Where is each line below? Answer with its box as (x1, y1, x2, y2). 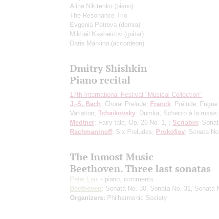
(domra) (119, 21, 140, 28)
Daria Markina (70, 39, 111, 47)
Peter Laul (70, 175, 99, 183)
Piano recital (70, 73, 131, 86)
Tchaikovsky (98, 109, 135, 117)
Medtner (70, 118, 94, 126)
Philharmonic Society (105, 194, 167, 201)
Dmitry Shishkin (70, 62, 147, 74)
